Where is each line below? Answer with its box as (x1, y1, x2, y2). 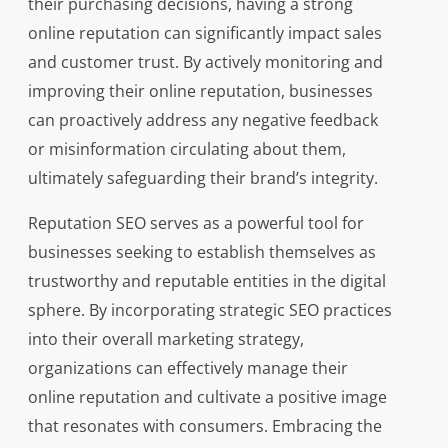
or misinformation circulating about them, (27, 138, 346, 161)
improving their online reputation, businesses (27, 80, 373, 103)
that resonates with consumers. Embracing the (27, 415, 382, 438)
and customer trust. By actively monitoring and (27, 51, 383, 74)
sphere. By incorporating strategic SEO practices (27, 299, 392, 322)
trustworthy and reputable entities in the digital (27, 270, 386, 293)
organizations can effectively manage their (27, 357, 348, 380)
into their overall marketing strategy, (27, 328, 304, 351)
